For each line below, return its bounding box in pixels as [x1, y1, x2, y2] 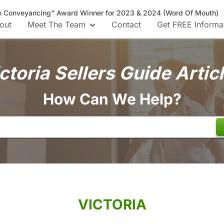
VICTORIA [77, 196, 146, 213]
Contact [111, 19, 141, 29]
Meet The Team [27, 19, 86, 29]
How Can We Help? [42, 90, 181, 108]
